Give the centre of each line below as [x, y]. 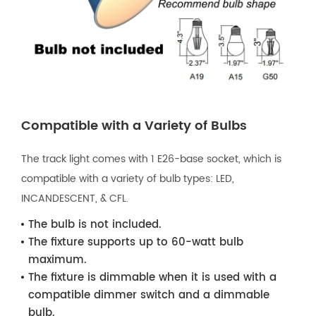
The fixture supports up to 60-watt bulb [136, 242]
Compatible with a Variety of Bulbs [134, 126]
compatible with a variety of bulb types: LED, [128, 178]
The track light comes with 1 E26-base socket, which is [151, 159]
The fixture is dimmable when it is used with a [152, 277]
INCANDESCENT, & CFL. [75, 198]
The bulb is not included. [95, 224]
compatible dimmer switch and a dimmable [149, 295]
